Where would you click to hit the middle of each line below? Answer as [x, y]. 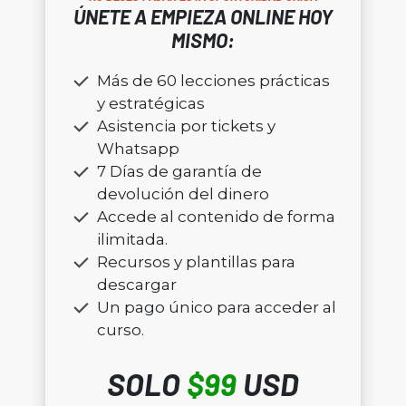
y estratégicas [150, 104]
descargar [136, 285]
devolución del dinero [183, 194]
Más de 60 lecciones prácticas [213, 81]
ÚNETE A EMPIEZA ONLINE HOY [203, 17]
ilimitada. [132, 240]
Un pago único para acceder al [216, 308]
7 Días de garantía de [179, 172]
